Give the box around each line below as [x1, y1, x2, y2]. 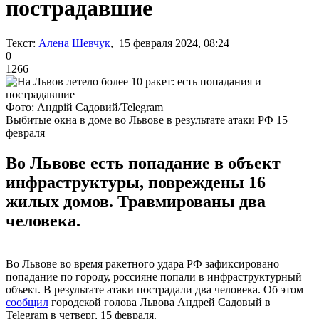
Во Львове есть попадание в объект [6, 153, 281, 172]
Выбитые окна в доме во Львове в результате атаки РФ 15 [6, 113, 288, 126]
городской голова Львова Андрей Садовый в [48, 296, 271, 308]
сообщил [6, 296, 48, 308]
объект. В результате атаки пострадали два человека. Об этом [6, 283, 303, 296]
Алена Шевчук [38, 36, 110, 49]
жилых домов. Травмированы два [6, 192, 266, 211]
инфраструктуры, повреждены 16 [6, 172, 266, 192]
